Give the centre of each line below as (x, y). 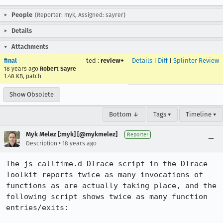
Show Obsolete (32, 94)
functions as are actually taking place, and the (111, 186)
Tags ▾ (162, 114)
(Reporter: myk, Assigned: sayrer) (80, 15)
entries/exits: (37, 208)
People (22, 15)
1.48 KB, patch (23, 76)
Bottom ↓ (124, 114)
